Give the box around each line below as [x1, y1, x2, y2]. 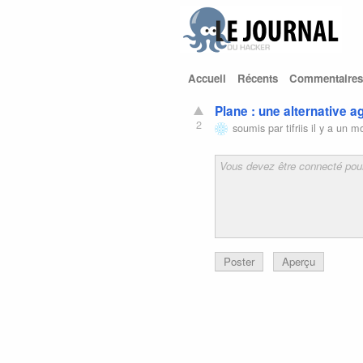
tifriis [286, 119, 309, 135]
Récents [237, 70, 278, 87]
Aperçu [282, 253, 316, 269]
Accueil [188, 70, 226, 87]
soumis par [229, 119, 287, 135]
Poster [224, 253, 255, 269]
